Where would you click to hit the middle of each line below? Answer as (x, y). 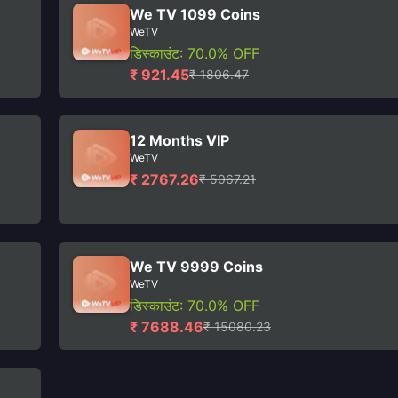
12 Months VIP (179, 140)
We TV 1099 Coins (195, 14)
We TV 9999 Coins (196, 267)
